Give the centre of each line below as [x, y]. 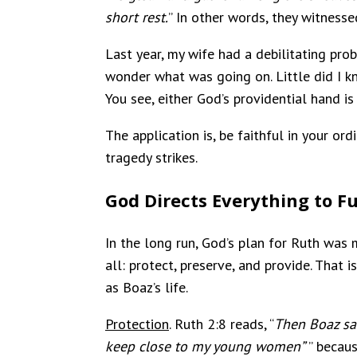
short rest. [137, 17]
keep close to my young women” [207, 346]
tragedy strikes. [151, 157]
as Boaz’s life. [147, 287]
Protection [137, 324]
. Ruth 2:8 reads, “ [222, 324]
